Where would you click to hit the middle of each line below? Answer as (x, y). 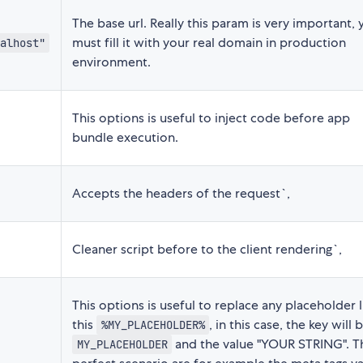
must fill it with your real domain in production (209, 42)
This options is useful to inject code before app (211, 117)
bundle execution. (125, 137)
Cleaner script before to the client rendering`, (207, 249)
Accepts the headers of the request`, (181, 193)
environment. (111, 62)
